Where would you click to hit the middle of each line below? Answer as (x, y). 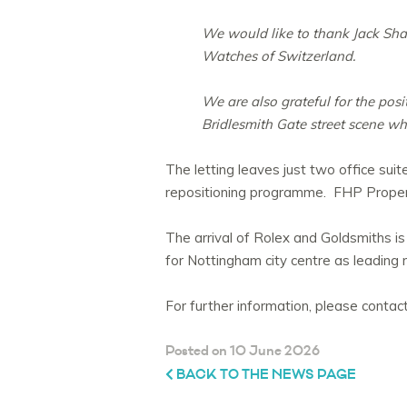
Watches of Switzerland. (280, 56)
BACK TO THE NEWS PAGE (265, 375)
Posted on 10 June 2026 (243, 352)
